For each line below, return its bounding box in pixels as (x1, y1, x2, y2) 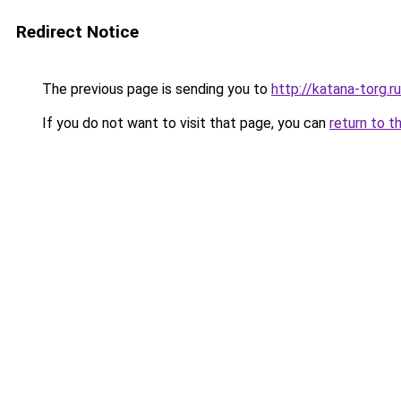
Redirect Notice (16, 21, 139, 42)
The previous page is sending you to (38, 81, 271, 98)
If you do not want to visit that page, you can (38, 115, 329, 132)
